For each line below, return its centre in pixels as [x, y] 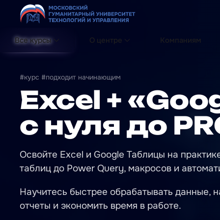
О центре [106, 40]
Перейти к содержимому [67, 23]
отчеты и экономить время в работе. [100, 206]
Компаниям [181, 40]
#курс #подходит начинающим [70, 77]
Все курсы [33, 40]
